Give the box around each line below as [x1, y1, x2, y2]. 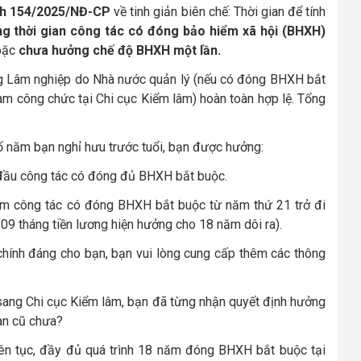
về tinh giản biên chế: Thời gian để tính [110, 3, 326, 19]
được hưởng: [193, 139, 263, 155]
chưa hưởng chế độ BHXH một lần [19, 42, 218, 58]
